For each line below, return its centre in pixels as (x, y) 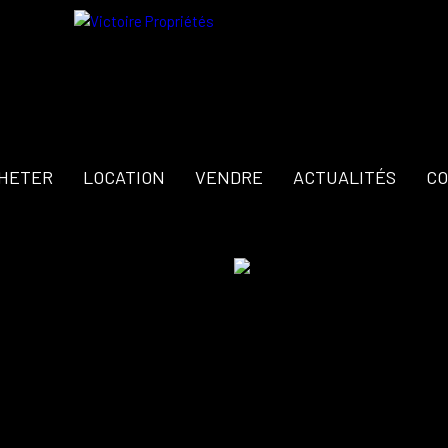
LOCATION (123, 176)
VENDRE (228, 176)
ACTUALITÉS (344, 176)
